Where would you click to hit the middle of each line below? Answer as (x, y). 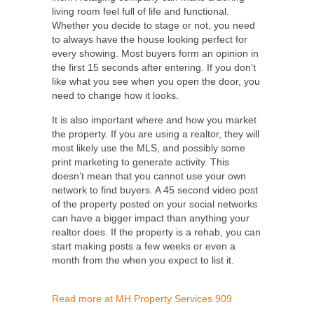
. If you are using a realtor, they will (182, 134)
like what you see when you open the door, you (156, 81)
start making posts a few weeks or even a (144, 246)
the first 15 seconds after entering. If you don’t (154, 67)
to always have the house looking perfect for (150, 39)
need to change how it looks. (115, 95)
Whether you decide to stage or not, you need (153, 25)
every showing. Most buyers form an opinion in (155, 53)
